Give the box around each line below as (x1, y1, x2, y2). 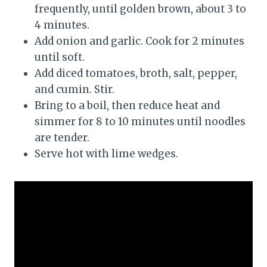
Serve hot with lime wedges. (35, 147, 178, 160)
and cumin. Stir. (35, 82, 114, 96)
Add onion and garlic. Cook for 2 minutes (35, 34, 244, 48)
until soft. (35, 50, 85, 64)
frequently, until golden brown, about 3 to (35, 2, 246, 15)
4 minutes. (35, 18, 89, 32)
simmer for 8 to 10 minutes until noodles (35, 114, 246, 128)
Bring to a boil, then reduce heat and (35, 98, 220, 112)
